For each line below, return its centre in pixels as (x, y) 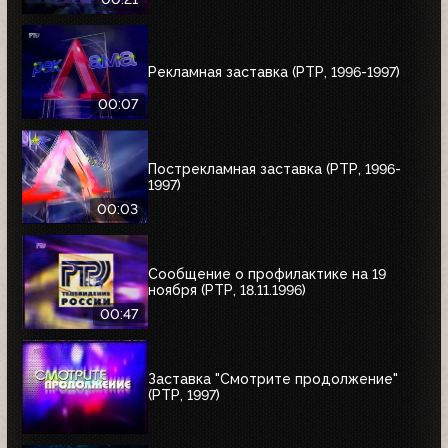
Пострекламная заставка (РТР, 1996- (274, 168)
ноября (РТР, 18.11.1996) (227, 289)
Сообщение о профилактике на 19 (267, 273)
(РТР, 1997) (184, 394)
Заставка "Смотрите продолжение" (273, 378)
